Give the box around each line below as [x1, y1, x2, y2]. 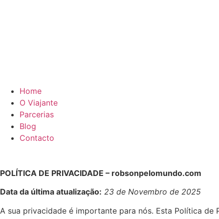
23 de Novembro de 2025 [104, 187, 201, 197]
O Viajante [20, 98, 58, 108]
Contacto [20, 133, 54, 143]
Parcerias [20, 109, 54, 119]
